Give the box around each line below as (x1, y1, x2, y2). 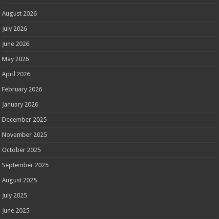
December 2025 (2, 115, 47, 123)
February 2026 (2, 85, 43, 93)
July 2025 (2, 191, 27, 199)
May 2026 (2, 55, 29, 63)
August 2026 (2, 9, 37, 17)
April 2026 (2, 70, 31, 78)
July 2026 (2, 24, 27, 32)
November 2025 (2, 131, 47, 138)
